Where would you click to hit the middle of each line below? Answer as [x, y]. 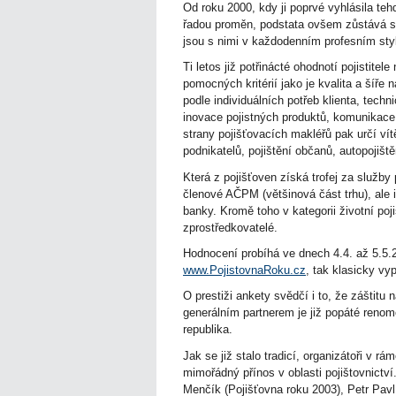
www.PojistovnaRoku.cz [244, 270]
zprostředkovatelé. [230, 227]
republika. [208, 330]
